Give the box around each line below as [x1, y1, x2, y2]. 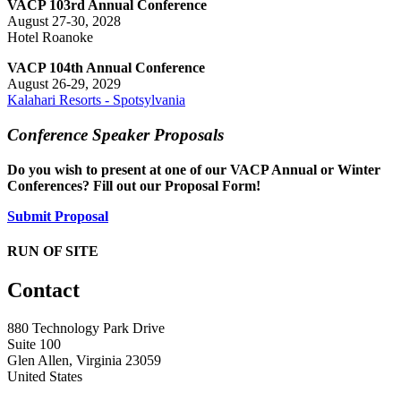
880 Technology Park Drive [7, 320, 165, 337]
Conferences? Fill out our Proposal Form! [7, 177, 260, 193]
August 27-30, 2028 [7, 13, 121, 30]
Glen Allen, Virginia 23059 [7, 353, 161, 369]
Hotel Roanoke [7, 30, 93, 46]
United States [7, 369, 82, 385]
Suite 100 [7, 337, 61, 353]
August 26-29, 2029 [7, 76, 121, 92]
